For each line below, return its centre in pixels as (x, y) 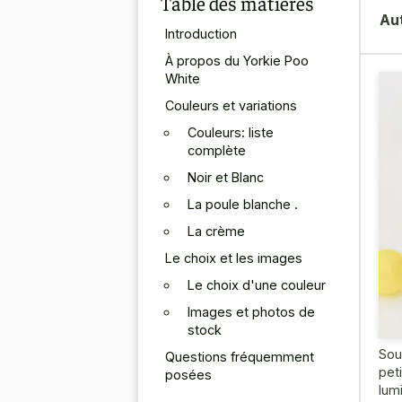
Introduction (201, 33)
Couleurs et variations (231, 105)
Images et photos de (251, 311)
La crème (216, 231)
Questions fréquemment (240, 356)
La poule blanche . (243, 204)
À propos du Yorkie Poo (237, 60)
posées (188, 374)
